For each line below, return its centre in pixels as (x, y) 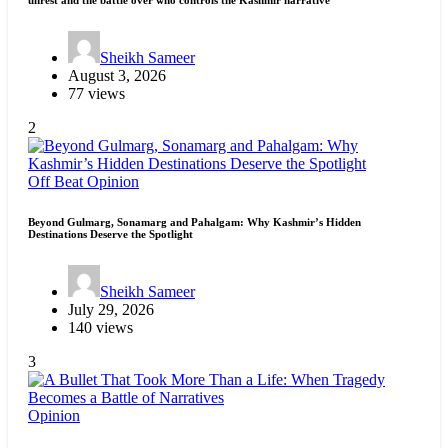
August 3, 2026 (117, 75)
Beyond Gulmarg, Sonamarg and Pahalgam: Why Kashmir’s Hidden (194, 221)
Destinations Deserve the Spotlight (110, 233)
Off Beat (57, 181)
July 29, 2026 (111, 309)
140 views (100, 327)
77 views (96, 93)
